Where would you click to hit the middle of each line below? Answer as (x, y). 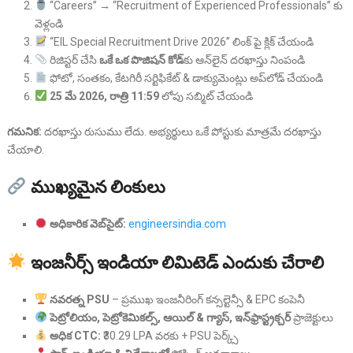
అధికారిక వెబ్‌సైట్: (87, 223)
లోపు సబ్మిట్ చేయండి (206, 96)
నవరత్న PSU (79, 299)
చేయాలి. (25, 149)
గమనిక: (24, 131)
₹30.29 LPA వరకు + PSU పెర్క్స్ (169, 335)
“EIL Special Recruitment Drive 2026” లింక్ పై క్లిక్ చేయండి (180, 41)
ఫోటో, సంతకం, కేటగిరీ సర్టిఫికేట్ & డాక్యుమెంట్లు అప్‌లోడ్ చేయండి (185, 78)
